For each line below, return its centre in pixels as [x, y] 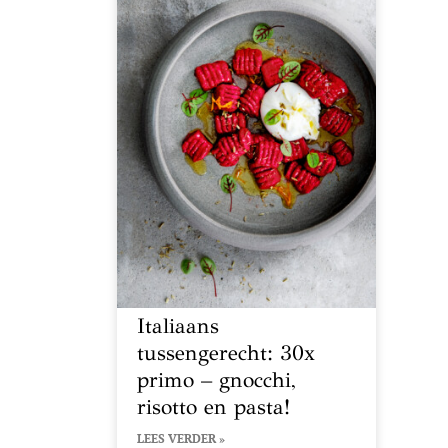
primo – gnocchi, [216, 379]
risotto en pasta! [213, 406]
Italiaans [178, 325]
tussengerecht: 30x [226, 352]
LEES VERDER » [181, 438]
